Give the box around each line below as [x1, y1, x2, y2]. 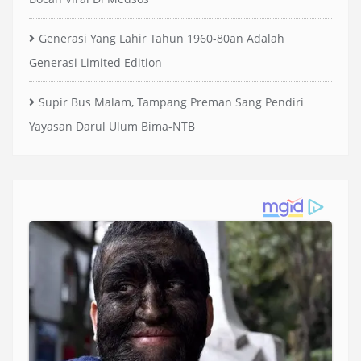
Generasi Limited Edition [29, 54, 162, 70]
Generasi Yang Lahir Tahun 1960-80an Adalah [39, 30, 284, 46]
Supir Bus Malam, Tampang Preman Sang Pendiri [39, 93, 304, 110]
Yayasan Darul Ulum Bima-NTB [29, 118, 195, 134]
